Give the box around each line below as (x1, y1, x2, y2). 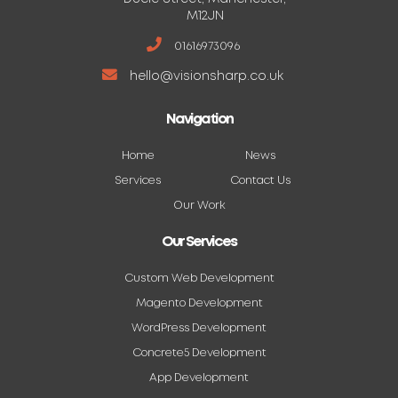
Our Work (172, 200, 226, 211)
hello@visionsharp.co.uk (130, 70, 283, 82)
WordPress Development (131, 322, 267, 333)
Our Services (162, 235, 236, 249)
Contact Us (229, 175, 291, 186)
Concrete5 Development (131, 347, 267, 358)
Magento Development (135, 298, 263, 308)
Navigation (165, 112, 233, 126)
